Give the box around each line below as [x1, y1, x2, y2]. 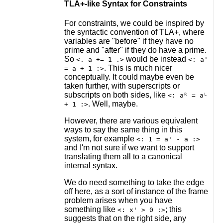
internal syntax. [64, 161, 117, 170]
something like [64, 205, 117, 214]
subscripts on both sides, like [64, 90, 168, 99]
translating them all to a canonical [64, 152, 182, 161]
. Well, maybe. [88, 99, 138, 108]
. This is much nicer [104, 63, 172, 72]
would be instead [123, 54, 188, 63]
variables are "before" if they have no [64, 36, 194, 45]
